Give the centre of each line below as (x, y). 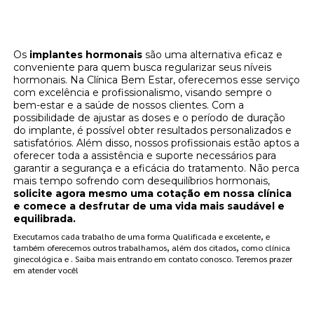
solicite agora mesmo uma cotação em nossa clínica (153, 193)
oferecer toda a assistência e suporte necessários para (145, 155)
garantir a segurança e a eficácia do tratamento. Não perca (157, 168)
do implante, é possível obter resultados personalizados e (153, 130)
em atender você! (46, 269)
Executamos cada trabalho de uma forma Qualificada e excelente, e (142, 236)
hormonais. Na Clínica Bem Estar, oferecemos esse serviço (157, 80)
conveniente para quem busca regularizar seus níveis (143, 67)
